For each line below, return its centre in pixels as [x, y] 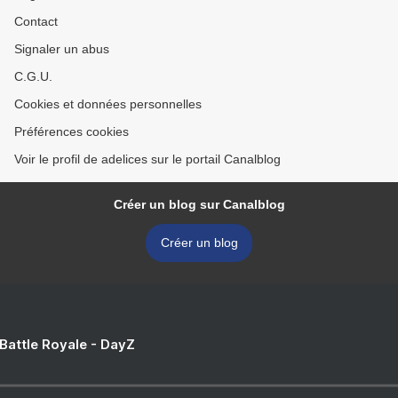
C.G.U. [33, 77]
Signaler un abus [62, 49]
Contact [36, 22]
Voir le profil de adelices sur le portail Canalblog [147, 159]
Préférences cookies [72, 132]
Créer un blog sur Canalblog [199, 205]
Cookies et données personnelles [108, 104]
